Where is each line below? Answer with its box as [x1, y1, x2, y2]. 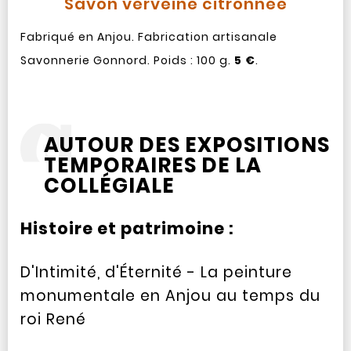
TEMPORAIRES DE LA [43, 150, 262, 179]
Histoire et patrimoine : [20, 216, 234, 240]
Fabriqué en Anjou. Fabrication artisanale [20, 28, 277, 45]
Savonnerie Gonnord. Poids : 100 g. [20, 52, 234, 68]
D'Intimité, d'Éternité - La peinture [20, 261, 292, 283]
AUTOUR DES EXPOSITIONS [43, 130, 330, 159]
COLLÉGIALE [43, 171, 175, 200]
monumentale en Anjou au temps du [20, 284, 320, 306]
